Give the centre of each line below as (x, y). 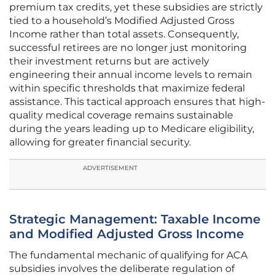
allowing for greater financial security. (100, 142)
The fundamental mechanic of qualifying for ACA (128, 255)
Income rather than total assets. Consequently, (124, 34)
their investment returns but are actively (109, 61)
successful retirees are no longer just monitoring (128, 48)
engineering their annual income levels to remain (131, 75)
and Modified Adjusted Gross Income (126, 234)
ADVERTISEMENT (110, 168)
